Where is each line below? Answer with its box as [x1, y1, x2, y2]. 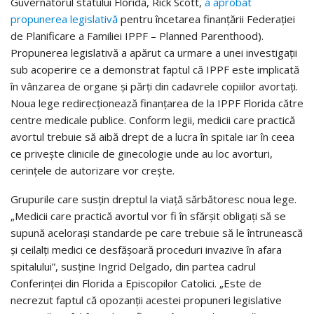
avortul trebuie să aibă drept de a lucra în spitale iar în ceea [11, 130, 294, 144]
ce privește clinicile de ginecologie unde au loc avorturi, [11, 146, 273, 161]
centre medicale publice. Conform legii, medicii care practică [11, 113, 295, 128]
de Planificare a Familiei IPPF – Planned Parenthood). [11, 29, 264, 43]
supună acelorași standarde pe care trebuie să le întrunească [11, 226, 303, 240]
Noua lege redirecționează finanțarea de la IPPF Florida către [11, 96, 303, 111]
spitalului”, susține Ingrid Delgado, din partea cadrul [11, 259, 256, 274]
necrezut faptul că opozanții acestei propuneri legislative [11, 293, 282, 308]
